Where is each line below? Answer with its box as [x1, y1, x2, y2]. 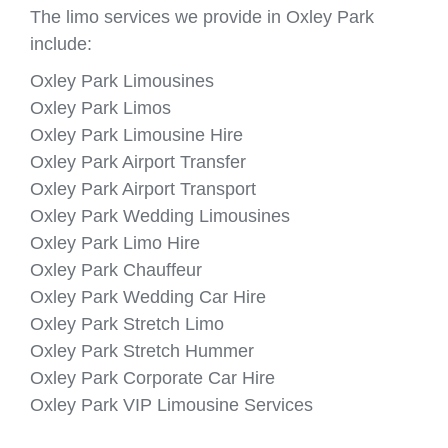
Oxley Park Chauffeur [30, 259, 202, 280]
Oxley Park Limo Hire [30, 232, 200, 253]
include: [30, 33, 92, 54]
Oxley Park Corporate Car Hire [30, 367, 275, 388]
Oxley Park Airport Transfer [30, 151, 246, 172]
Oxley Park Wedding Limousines [30, 205, 290, 226]
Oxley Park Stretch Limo [30, 313, 224, 334]
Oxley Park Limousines [30, 70, 214, 91]
